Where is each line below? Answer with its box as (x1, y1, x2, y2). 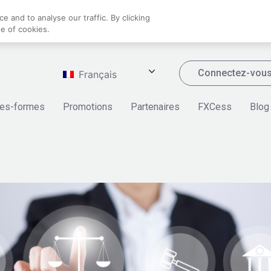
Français (75, 68, 117, 80)
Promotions (63, 101, 113, 113)
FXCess (198, 101, 232, 113)
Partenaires (131, 101, 180, 113)
